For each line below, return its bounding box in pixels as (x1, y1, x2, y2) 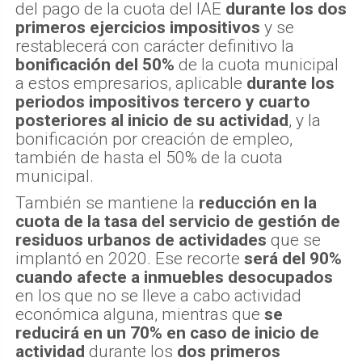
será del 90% (244, 249, 342, 269)
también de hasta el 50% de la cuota (15, 148, 283, 168)
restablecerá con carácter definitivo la (15, 36, 294, 57)
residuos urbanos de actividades (15, 230, 267, 250)
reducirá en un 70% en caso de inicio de (15, 323, 319, 343)
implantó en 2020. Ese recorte (15, 249, 244, 269)
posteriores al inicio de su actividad (15, 111, 288, 131)
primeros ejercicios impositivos (15, 18, 260, 38)
